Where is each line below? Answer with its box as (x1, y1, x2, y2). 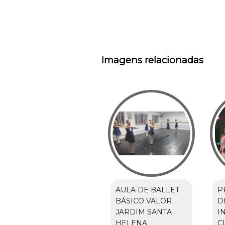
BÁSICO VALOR (115, 196, 172, 205)
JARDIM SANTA (115, 207, 172, 216)
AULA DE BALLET (115, 185, 179, 194)
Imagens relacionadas (101, 54, 203, 66)
